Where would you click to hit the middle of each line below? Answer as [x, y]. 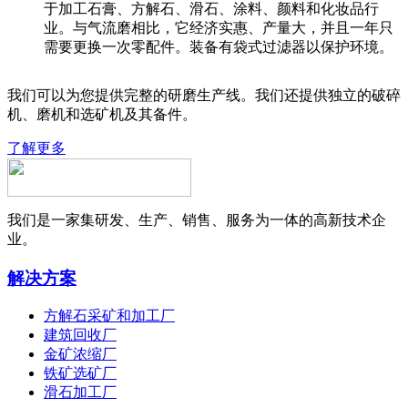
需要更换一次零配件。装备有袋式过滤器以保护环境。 [219, 46]
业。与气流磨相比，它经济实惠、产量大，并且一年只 [219, 27]
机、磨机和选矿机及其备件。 [102, 114]
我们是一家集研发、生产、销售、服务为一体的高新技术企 [197, 219]
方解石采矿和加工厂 [109, 316]
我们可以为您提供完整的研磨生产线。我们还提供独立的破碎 [204, 95]
